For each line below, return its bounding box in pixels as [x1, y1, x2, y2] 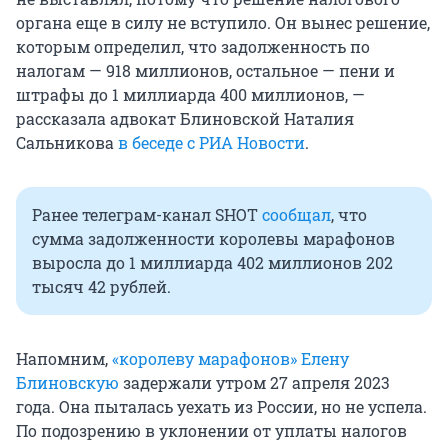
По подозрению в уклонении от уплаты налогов [16, 420, 407, 442]
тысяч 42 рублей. [32, 276, 171, 298]
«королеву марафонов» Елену [112, 348, 349, 370]
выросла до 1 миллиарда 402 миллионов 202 [32, 252, 393, 274]
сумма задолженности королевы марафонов [32, 228, 395, 250]
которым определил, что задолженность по [16, 36, 370, 58]
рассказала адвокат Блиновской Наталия [16, 108, 354, 130]
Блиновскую [16, 372, 119, 394]
